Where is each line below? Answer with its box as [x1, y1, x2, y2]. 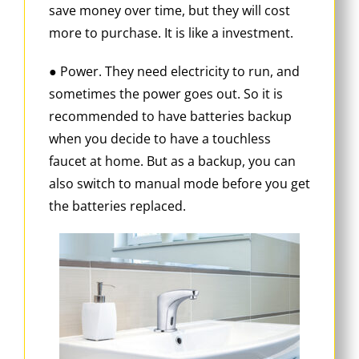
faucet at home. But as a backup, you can [49, 151, 296, 170]
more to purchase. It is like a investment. [49, 23, 293, 42]
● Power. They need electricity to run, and [49, 62, 300, 80]
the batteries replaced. [49, 196, 186, 215]
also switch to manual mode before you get [49, 174, 310, 192]
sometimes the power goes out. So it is [49, 84, 283, 103]
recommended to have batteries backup [49, 107, 292, 125]
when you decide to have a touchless [49, 129, 271, 147]
